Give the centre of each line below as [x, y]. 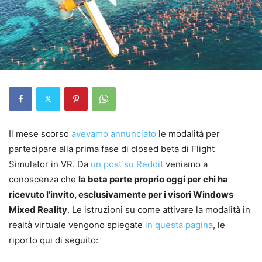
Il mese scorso [40, 133]
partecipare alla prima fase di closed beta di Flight [112, 149]
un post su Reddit [127, 164]
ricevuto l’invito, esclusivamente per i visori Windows [121, 194]
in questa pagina [179, 225]
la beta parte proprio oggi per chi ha [153, 179]
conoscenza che [44, 179]
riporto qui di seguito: [54, 240]
